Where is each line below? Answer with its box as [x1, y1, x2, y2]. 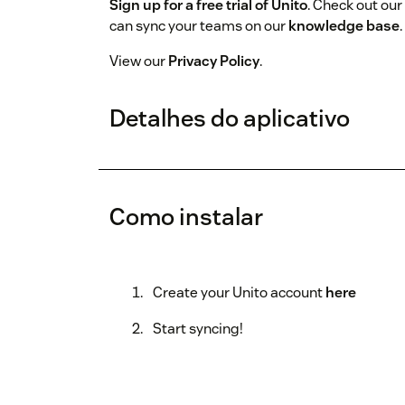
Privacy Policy [168, 52, 259, 71]
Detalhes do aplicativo [109, 103, 350, 134]
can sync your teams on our [109, 16, 288, 36]
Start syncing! [153, 319, 243, 339]
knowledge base [288, 16, 400, 36]
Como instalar [109, 202, 263, 232]
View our [109, 52, 168, 71]
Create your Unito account [153, 283, 325, 303]
